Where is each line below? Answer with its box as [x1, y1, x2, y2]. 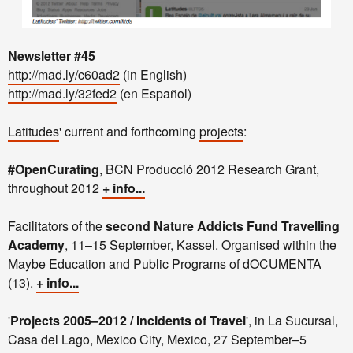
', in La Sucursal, [246, 310, 338, 329]
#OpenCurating [8, 159, 99, 178]
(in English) [120, 65, 190, 84]
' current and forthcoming [59, 121, 199, 140]
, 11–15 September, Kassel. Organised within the [65, 235, 336, 254]
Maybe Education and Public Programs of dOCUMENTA [8, 254, 321, 273]
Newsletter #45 [8, 46, 95, 65]
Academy [8, 235, 65, 254]
